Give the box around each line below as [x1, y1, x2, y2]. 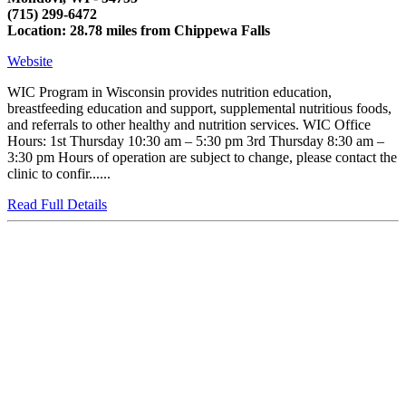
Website [7, 53, 53, 70]
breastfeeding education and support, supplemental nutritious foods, [7, 101, 391, 117]
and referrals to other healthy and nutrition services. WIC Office [7, 117, 371, 133]
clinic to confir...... [7, 166, 111, 182]
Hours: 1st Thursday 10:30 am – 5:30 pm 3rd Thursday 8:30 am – [7, 133, 384, 150]
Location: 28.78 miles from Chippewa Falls [7, 23, 270, 39]
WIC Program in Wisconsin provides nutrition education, [7, 84, 332, 101]
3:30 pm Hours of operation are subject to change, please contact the [7, 150, 397, 166]
